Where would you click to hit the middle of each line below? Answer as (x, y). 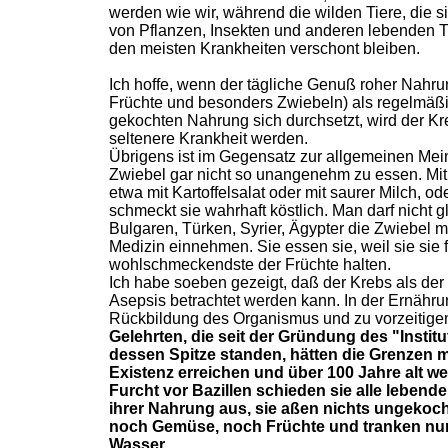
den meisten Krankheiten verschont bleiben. (264, 48)
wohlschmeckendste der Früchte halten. (250, 264)
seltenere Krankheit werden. (208, 138)
